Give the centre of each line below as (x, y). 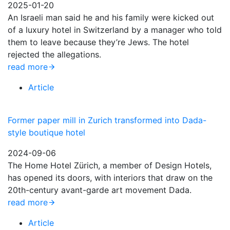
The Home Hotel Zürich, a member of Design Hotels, (110, 165)
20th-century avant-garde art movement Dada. (101, 190)
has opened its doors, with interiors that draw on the (110, 178)
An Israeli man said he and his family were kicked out (111, 17)
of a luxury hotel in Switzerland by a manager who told (115, 30)
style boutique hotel (46, 132)
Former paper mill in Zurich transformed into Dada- (107, 120)
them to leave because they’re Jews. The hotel (98, 42)
